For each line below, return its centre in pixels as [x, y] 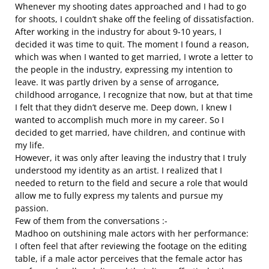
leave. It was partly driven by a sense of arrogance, [117, 82]
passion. [32, 208]
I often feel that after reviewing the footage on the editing [131, 246]
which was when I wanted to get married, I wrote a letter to [134, 57]
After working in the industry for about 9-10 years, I [118, 32]
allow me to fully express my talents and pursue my [119, 195]
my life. [30, 145]
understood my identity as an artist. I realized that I [119, 170]
